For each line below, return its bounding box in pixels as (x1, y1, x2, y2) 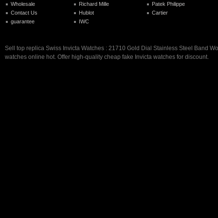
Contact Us (11, 9, 37, 16)
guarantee (11, 18, 35, 24)
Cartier (152, 9, 168, 16)
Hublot (79, 9, 94, 16)
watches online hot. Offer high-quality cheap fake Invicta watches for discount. (5, 53, 209, 60)
